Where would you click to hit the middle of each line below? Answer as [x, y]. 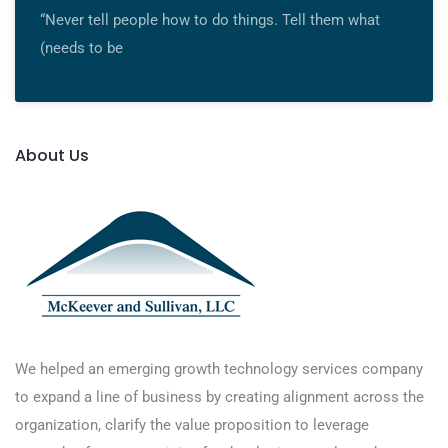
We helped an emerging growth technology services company [219, 369]
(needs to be [81, 48]
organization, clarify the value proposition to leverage [192, 425]
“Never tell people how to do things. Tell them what [210, 20]
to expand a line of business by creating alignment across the [219, 397]
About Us [52, 156]
